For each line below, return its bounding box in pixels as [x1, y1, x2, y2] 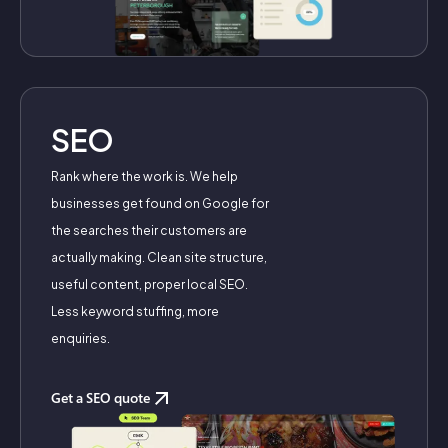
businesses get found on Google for [51, 196, 269, 212]
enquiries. [51, 331, 110, 347]
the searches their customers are [51, 223, 247, 239]
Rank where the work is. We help [51, 169, 238, 185]
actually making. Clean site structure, [51, 250, 267, 266]
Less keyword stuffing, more [51, 304, 219, 320]
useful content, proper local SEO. [51, 277, 248, 293]
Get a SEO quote [51, 388, 150, 408]
